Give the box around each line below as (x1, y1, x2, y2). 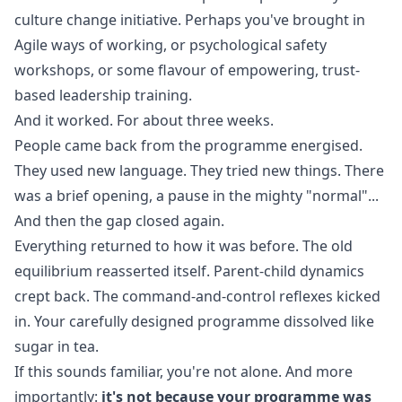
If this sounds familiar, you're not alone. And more (14, 362, 353, 381)
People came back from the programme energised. (14, 135, 363, 155)
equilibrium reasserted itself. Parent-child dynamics (14, 261, 364, 281)
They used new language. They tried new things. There (14, 161, 384, 180)
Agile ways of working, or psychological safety (14, 35, 327, 55)
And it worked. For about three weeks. (14, 110, 274, 130)
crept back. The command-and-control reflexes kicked (14, 286, 380, 306)
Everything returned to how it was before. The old (14, 236, 353, 256)
